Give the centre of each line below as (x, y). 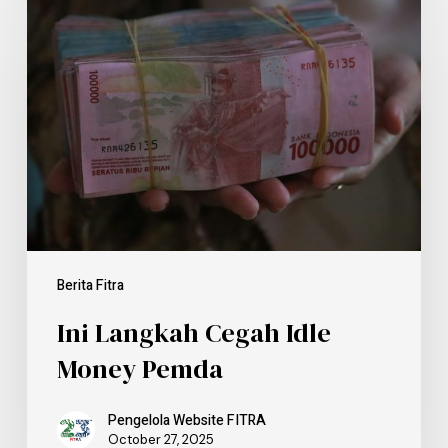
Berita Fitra (90, 286)
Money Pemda (139, 369)
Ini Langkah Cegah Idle (193, 333)
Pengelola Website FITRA (186, 421)
